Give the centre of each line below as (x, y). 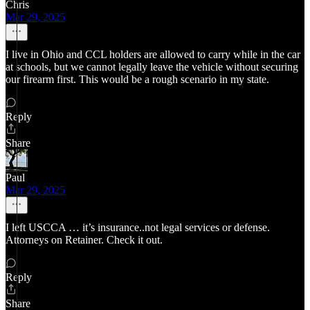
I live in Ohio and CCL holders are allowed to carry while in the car (153, 54)
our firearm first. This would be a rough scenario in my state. (137, 79)
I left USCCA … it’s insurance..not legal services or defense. (138, 227)
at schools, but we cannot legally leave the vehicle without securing (152, 67)
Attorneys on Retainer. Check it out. (84, 240)
